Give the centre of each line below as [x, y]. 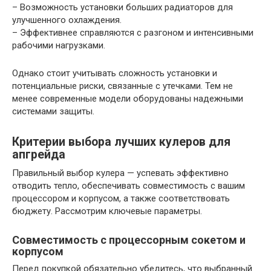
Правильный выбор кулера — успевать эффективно [120, 173]
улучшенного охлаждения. [67, 20]
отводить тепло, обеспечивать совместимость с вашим [129, 185]
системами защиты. [53, 111]
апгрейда [39, 154]
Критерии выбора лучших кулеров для [121, 142]
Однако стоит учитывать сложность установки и [115, 73]
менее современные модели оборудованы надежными [128, 98]
